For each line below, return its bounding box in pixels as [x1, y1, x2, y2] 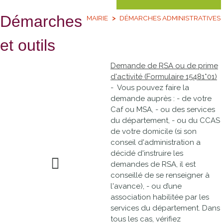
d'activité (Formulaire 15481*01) [111, 72, 217, 81]
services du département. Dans [111, 204, 220, 213]
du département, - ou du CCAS [111, 116, 220, 125]
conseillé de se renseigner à [111, 171, 210, 180]
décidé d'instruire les [111, 149, 183, 158]
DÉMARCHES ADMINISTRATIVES [119, 13, 221, 22]
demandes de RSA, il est [111, 160, 196, 169]
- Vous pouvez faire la [111, 83, 189, 92]
